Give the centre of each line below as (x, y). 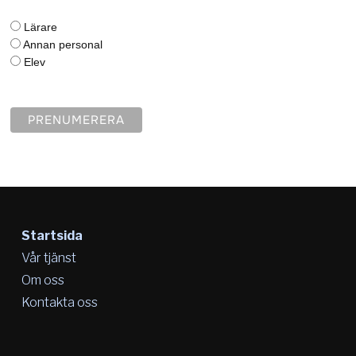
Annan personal (62, 45)
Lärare (39, 27)
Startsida (52, 236)
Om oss (43, 281)
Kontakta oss (59, 303)
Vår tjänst (48, 258)
